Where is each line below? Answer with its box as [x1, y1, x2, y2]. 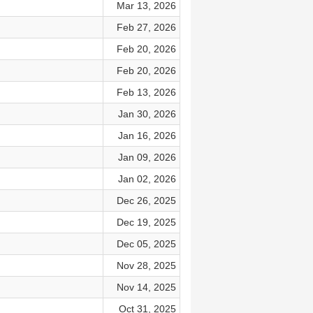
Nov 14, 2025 [116, 282, 176, 293]
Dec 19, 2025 [116, 217, 176, 228]
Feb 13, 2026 [116, 87, 176, 98]
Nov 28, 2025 [116, 260, 176, 271]
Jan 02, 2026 [117, 173, 176, 184]
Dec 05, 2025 [116, 238, 176, 249]
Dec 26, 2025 [116, 195, 176, 206]
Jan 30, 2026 [117, 108, 176, 119]
